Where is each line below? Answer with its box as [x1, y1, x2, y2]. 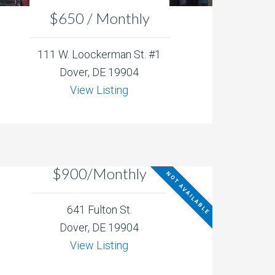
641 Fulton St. [66, 203, 132, 217]
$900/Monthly [52, 165, 147, 183]
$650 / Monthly [48, 9, 150, 27]
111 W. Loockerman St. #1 [37, 47, 161, 61]
